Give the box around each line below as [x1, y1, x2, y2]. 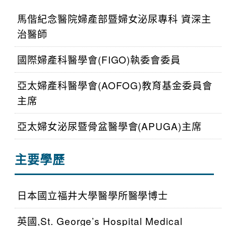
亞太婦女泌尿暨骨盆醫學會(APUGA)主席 [17, 119, 202, 133]
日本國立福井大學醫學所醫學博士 [17, 188, 168, 202]
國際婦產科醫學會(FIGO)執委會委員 [17, 52, 181, 66]
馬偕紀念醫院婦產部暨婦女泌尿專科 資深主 [17, 12, 212, 25]
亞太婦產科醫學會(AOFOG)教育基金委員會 [17, 78, 213, 92]
